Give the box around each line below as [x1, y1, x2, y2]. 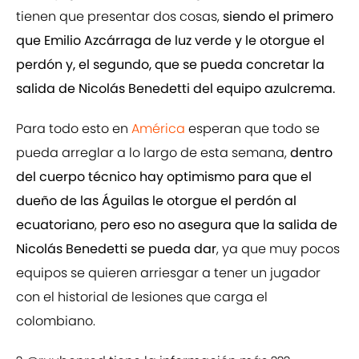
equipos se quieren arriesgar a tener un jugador [16, 264, 321, 283]
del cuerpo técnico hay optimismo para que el [16, 167, 312, 187]
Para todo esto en [16, 119, 131, 139]
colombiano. [16, 312, 95, 331]
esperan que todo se [188, 119, 320, 139]
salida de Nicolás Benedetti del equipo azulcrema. [16, 79, 335, 99]
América [131, 119, 188, 139]
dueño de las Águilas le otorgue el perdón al [16, 192, 296, 211]
